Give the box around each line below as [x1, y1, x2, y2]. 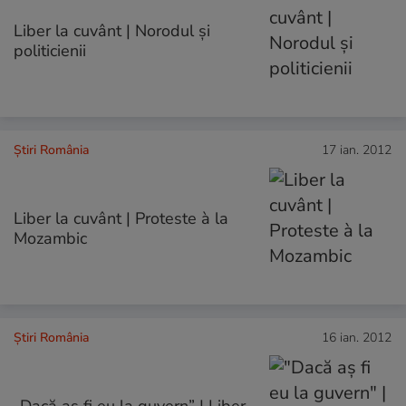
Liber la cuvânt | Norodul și [14, 19, 210, 42]
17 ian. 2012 [322, 141, 391, 159]
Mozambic [14, 227, 87, 250]
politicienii [14, 39, 86, 62]
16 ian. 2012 [322, 329, 391, 347]
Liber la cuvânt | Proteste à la [14, 208, 228, 230]
